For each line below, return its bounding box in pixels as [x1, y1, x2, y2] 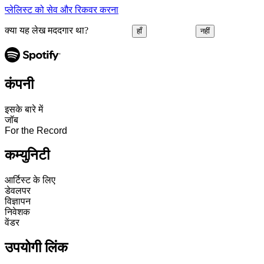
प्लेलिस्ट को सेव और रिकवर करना [5, 5, 118, 15]
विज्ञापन [5, 196, 31, 207]
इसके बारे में [5, 104, 43, 114]
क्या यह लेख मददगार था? [5, 25, 88, 35]
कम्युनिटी [5, 147, 49, 163]
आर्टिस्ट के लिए [5, 175, 55, 186]
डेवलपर [5, 186, 31, 196]
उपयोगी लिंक [5, 240, 68, 256]
